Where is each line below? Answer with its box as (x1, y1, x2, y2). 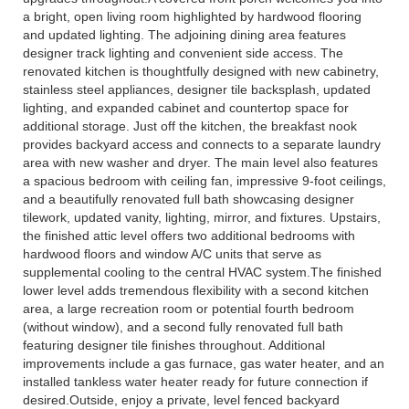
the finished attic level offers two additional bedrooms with (23, 228, 355, 243)
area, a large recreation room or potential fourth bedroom (23, 301, 354, 316)
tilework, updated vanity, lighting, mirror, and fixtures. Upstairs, (23, 210, 381, 225)
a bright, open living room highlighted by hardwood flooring (23, 9, 362, 24)
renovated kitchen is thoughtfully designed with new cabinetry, (23, 64, 379, 79)
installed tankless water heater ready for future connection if (23, 374, 368, 389)
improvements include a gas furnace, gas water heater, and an (23, 356, 384, 371)
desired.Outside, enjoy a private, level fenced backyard (23, 393, 340, 407)
